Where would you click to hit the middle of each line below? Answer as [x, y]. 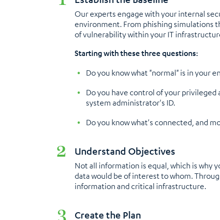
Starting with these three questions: [137, 53]
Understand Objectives [125, 151]
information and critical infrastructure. [140, 186]
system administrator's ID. [130, 103]
